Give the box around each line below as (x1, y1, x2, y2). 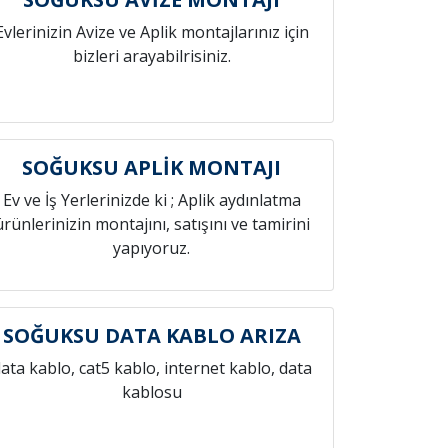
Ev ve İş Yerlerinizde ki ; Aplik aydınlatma (2, 189, 301, 211)
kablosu (121, 381, 182, 403)
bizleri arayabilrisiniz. (72, 45, 231, 67)
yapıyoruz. (113, 237, 191, 259)
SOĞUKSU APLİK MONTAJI (22, 154, 282, 181)
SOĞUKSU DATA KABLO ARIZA (2, 322, 301, 349)
